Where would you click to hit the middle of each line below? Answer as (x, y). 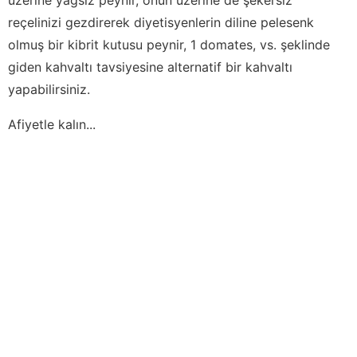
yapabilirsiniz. (49, 89)
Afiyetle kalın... (52, 124)
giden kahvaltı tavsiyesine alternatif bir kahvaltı (150, 67)
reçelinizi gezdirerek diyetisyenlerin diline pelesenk (161, 22)
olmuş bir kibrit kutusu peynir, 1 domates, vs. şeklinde (169, 44)
